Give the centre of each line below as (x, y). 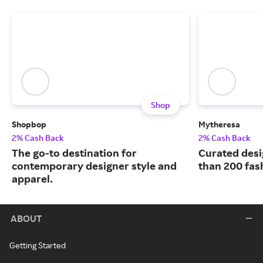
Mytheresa (219, 124)
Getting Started (38, 245)
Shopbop (29, 124)
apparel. (32, 179)
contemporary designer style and (94, 166)
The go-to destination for (74, 153)
